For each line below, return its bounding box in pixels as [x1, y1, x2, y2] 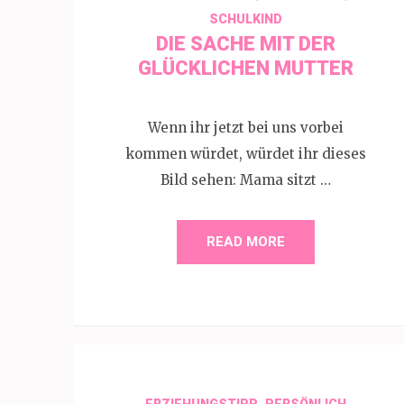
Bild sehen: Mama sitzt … [160, 170, 331, 188]
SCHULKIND [208, 12, 282, 26]
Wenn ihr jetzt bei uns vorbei [147, 118, 344, 136]
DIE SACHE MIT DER [155, 32, 335, 55]
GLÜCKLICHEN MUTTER [137, 57, 353, 79]
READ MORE [206, 233, 285, 250]
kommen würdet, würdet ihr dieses [124, 144, 366, 162]
